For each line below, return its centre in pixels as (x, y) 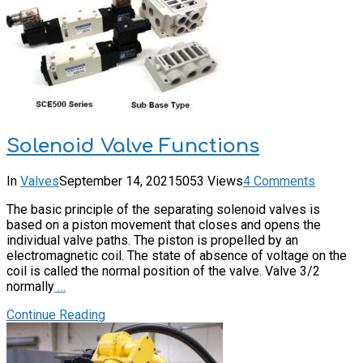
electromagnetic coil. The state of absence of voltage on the (177, 255)
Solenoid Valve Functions (133, 146)
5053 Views (209, 181)
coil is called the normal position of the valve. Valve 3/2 (163, 271)
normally (30, 286)
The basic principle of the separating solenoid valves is (163, 209)
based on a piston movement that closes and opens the (164, 224)
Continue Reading (56, 314)
